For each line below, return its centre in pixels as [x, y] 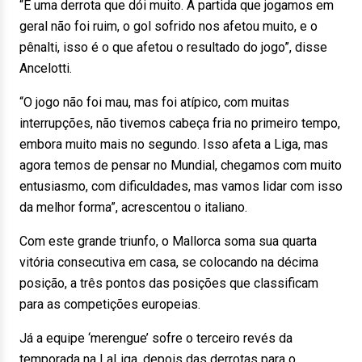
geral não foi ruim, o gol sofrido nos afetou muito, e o [168, 26]
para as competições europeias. [110, 304]
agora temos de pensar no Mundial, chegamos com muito [181, 165]
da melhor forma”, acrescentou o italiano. [133, 207]
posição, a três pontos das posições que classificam [169, 283]
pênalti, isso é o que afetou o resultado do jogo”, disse [173, 47]
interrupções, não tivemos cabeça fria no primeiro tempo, [180, 123]
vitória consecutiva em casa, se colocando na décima [169, 262]
